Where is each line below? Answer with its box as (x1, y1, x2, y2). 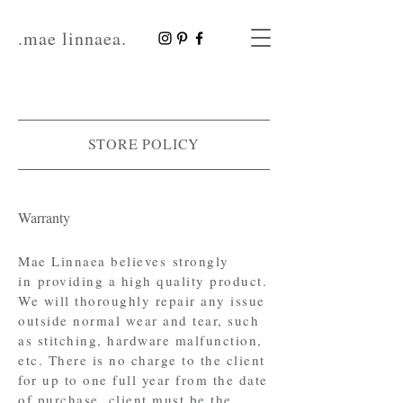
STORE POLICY (87, 134, 201, 153)
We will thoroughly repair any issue (18, 291, 265, 309)
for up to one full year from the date (18, 371, 268, 389)
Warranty (18, 208, 70, 227)
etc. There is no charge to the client (18, 351, 265, 369)
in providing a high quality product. (18, 272, 267, 290)
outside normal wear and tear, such (18, 311, 259, 329)
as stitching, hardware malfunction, (18, 331, 263, 349)
